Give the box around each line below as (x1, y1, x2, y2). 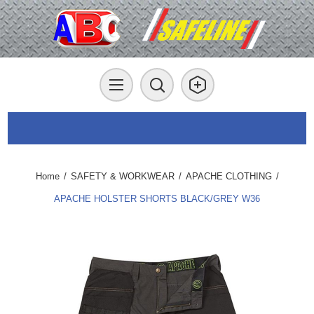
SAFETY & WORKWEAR (70, 171, 175, 182)
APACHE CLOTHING (185, 171, 272, 182)
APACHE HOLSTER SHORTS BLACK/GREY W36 (54, 193, 260, 204)
